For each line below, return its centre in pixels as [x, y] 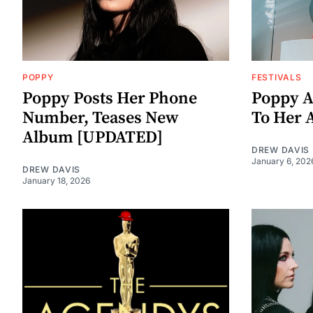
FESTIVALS [277, 77]
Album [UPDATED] [93, 137]
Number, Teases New [101, 118]
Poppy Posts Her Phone [110, 98]
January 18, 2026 [56, 180]
